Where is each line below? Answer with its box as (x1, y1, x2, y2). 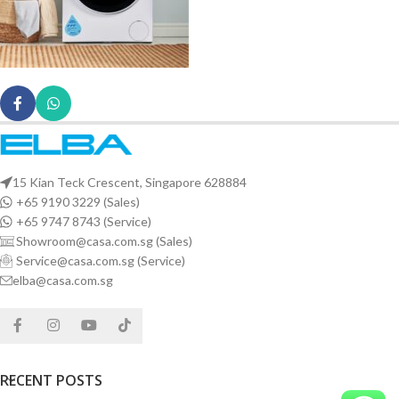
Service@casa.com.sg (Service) (16, 252, 185, 268)
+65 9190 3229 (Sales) (16, 193, 140, 209)
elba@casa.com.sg (12, 272, 113, 288)
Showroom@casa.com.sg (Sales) (16, 232, 192, 248)
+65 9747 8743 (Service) (16, 213, 151, 229)
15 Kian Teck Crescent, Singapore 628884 (12, 174, 247, 190)
